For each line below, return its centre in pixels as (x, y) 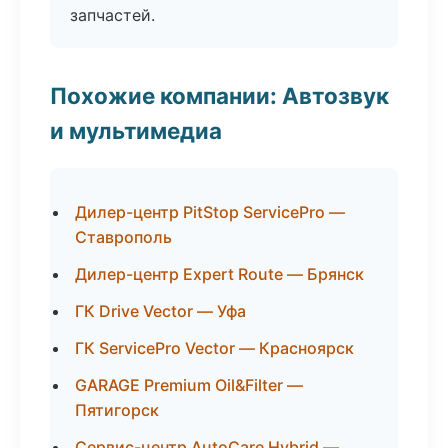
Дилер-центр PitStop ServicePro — (210, 212)
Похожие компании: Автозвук (219, 95)
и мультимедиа (136, 130)
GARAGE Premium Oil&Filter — (189, 385)
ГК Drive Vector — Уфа (160, 311)
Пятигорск (117, 410)
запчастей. (112, 15)
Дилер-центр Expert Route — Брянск (219, 274)
